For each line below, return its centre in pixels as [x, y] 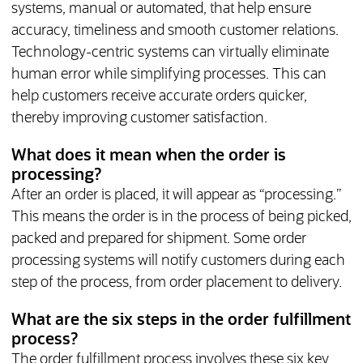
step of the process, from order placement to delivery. [176, 283]
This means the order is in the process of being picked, [181, 218]
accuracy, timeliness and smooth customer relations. [175, 31]
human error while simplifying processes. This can [169, 75]
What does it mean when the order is [148, 156]
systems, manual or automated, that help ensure [161, 9]
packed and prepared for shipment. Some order [158, 239]
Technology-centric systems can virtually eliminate [170, 53]
